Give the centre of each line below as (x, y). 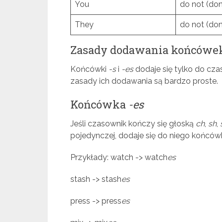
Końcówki (89, 69)
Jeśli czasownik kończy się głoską (133, 124)
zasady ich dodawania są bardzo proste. (144, 81)
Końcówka (99, 104)
